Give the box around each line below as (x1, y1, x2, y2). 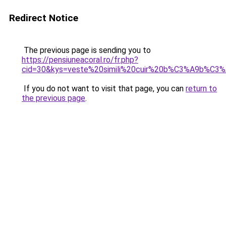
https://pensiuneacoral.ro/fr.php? (22, 55, 138, 65)
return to (186, 84, 217, 93)
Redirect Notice (9, 12, 78, 24)
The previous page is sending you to (22, 45, 151, 55)
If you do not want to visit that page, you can (22, 84, 186, 93)
